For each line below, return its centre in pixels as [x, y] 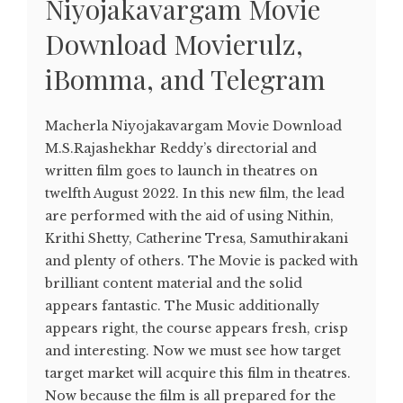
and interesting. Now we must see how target [193, 351]
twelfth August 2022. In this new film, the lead [195, 194]
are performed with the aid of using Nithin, [189, 216]
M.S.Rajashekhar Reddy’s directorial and [181, 149]
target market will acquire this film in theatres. [198, 374]
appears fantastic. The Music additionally [182, 306]
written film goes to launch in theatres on [181, 171]
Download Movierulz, [174, 45]
